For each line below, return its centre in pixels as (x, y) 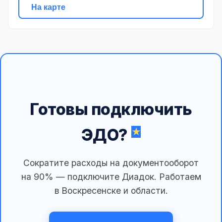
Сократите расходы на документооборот (111, 163)
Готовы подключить (111, 110)
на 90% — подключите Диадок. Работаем (111, 177)
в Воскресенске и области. (111, 191)
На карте (48, 7)
